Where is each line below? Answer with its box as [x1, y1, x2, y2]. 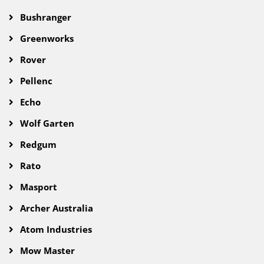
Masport [18, 181, 57, 193]
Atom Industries [18, 223, 92, 236]
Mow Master [18, 245, 75, 257]
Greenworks [18, 32, 74, 45]
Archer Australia [18, 202, 93, 214]
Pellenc [18, 75, 52, 87]
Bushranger [18, 11, 71, 24]
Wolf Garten [18, 117, 74, 130]
